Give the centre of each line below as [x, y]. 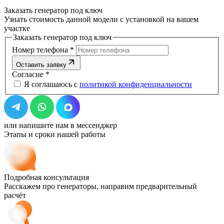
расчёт [15, 195]
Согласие [29, 74]
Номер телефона [41, 49]
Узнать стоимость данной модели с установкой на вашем [101, 19]
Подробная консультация [46, 177]
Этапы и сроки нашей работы [55, 134]
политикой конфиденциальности [136, 84]
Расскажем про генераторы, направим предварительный [100, 186]
